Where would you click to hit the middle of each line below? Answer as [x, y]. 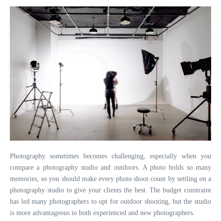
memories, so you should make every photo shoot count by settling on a [110, 179]
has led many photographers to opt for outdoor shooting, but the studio [110, 202]
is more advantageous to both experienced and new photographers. [102, 213]
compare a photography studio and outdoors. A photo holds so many [110, 168]
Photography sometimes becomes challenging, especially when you [110, 156]
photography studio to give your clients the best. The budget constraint [110, 190]
